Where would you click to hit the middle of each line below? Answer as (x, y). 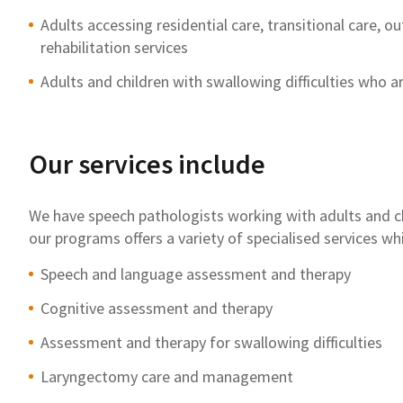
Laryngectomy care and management (167, 376)
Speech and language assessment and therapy (196, 273)
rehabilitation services (114, 47)
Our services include (148, 163)
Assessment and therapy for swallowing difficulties (211, 342)
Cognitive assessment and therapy (157, 308)
